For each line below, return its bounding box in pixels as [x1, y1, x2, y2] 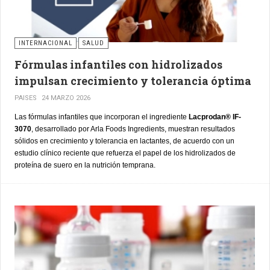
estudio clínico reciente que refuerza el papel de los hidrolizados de [14, 149, 236, 158]
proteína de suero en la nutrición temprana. [14, 161, 155, 170]
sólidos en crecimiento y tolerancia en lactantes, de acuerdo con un [14, 137, 234, 146]
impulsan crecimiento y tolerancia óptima [14, 74, 251, 89]
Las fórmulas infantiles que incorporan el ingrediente [14, 113, 189, 122]
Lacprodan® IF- [189, 113, 241, 122]
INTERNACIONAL [19, 39, 72, 48]
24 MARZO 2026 [42, 94, 90, 102]
